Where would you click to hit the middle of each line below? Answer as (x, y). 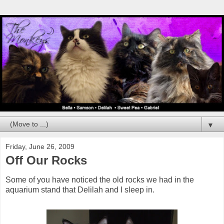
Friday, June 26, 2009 (40, 146)
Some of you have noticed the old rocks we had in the (100, 180)
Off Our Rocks (46, 160)
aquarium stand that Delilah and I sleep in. (80, 190)
